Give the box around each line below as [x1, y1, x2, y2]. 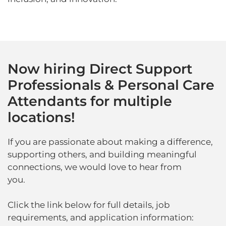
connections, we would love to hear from [8, 162, 182, 173]
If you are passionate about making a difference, [8, 137, 213, 147]
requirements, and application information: [8, 212, 196, 223]
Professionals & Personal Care [8, 77, 214, 94]
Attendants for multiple [8, 93, 172, 110]
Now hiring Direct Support [8, 61, 192, 78]
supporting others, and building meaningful [8, 149, 197, 160]
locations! [8, 109, 75, 126]
